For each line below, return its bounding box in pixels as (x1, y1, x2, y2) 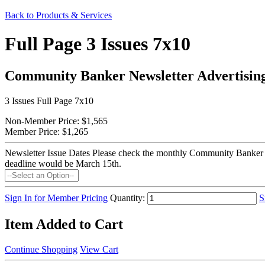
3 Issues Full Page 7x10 (5, 95, 93, 106)
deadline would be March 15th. (5, 158, 121, 169)
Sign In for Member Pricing (5, 192, 108, 203)
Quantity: (110, 192, 145, 203)
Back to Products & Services (5, 10, 112, 20)
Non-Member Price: (5, 115, 79, 126)
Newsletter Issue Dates (5, 147, 90, 158)
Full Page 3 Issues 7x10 (5, 33, 190, 55)
